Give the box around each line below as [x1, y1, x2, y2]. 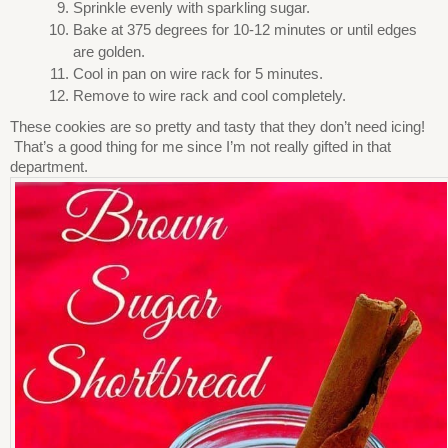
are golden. [72, 42, 145, 60]
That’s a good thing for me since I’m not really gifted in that [10, 137, 391, 155]
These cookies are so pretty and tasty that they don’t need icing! [10, 117, 425, 135]
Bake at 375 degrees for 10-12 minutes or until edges [72, 20, 417, 38]
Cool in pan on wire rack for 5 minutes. [72, 64, 323, 82]
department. [10, 157, 88, 175]
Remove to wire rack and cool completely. [72, 86, 346, 104]
